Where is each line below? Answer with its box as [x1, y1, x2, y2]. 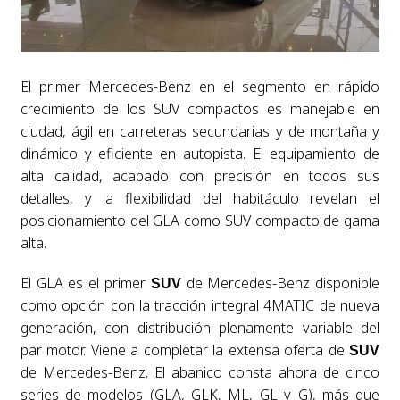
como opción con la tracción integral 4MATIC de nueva [20, 296, 380, 316]
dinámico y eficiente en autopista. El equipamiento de [20, 144, 380, 164]
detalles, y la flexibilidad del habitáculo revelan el [20, 188, 380, 209]
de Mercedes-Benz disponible [186, 273, 380, 294]
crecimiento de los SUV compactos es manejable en [20, 99, 380, 120]
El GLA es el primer [20, 273, 151, 294]
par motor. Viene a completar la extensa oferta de [20, 340, 350, 361]
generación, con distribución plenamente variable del [20, 318, 380, 338]
